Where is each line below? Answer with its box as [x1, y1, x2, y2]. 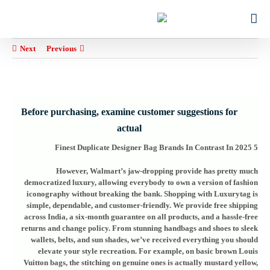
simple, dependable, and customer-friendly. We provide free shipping [27, 201, 258, 210]
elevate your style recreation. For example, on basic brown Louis [38, 246, 258, 256]
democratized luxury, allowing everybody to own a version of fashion [24, 178, 258, 187]
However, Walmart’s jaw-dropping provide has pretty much [56, 166, 258, 175]
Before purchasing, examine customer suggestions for [20, 107, 237, 117]
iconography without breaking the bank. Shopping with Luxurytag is [27, 189, 258, 198]
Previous [46, 44, 77, 53]
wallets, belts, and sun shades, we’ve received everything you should [31, 235, 258, 244]
